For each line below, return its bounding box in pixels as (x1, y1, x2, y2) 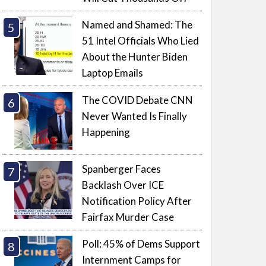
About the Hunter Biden (82, 50, 188, 64)
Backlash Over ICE (82, 178, 164, 191)
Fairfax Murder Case (82, 210, 175, 223)
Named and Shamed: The (82, 18, 193, 31)
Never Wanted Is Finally (82, 109, 188, 122)
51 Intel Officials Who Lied (82, 34, 199, 47)
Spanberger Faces (82, 162, 161, 175)
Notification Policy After (82, 194, 192, 207)
